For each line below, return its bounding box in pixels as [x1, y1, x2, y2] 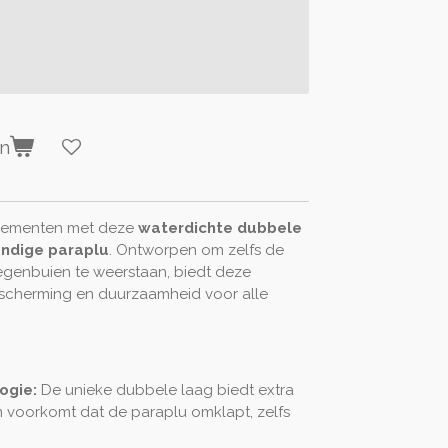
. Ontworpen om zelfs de [109, 240, 284, 259]
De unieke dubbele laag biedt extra [40, 380, 294, 399]
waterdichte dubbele [138, 218, 302, 237]
